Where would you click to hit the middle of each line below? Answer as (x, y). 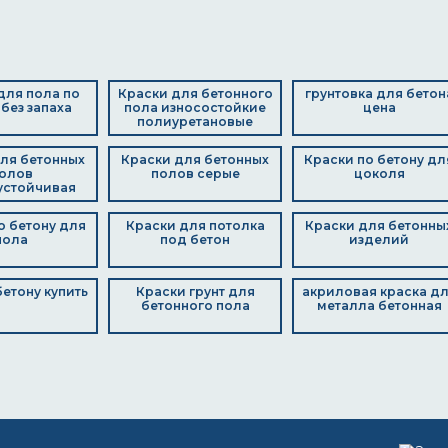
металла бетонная (379, 305)
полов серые (195, 173)
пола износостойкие (195, 107)
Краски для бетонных (195, 159)
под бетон (195, 239)
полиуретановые (195, 121)
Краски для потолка (195, 225)
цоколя (379, 173)
